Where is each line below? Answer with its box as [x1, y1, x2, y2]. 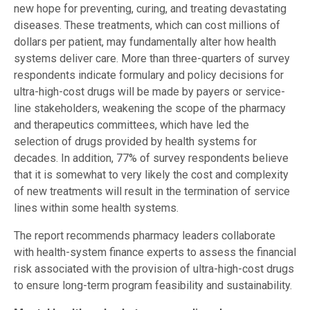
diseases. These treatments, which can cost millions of [14, 19, 280, 33]
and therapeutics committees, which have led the [14, 118, 249, 132]
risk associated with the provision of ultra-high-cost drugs [14, 262, 294, 276]
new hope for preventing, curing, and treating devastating [14, 2, 286, 16]
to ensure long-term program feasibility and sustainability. [14, 279, 292, 293]
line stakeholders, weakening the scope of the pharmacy [14, 102, 286, 116]
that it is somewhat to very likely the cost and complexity [14, 168, 289, 182]
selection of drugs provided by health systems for [14, 135, 257, 149]
